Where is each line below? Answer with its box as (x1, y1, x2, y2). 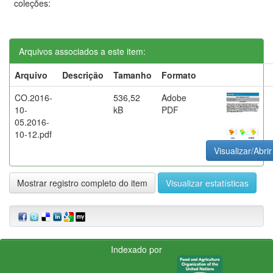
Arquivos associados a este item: (19, 44, 146, 57)
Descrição (62, 68, 104, 81)
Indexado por (111, 243, 162, 255)
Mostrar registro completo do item (17, 176, 147, 189)
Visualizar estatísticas (166, 176, 249, 189)
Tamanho (113, 68, 152, 81)
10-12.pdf (15, 127, 52, 140)
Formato (161, 68, 196, 81)
